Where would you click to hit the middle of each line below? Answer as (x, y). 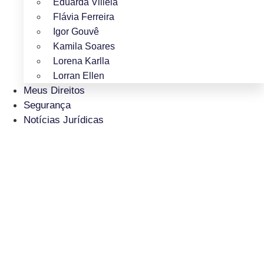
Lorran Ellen (79, 75)
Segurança (47, 105)
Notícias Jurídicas (64, 120)
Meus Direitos (54, 90)
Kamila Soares (84, 46)
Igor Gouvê (76, 31)
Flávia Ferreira (84, 16)
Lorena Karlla (81, 61)
